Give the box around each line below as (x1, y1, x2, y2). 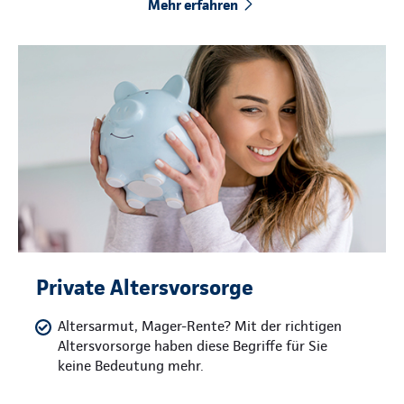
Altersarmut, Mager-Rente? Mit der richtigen (58, 317, 342, 335)
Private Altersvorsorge (36, 273, 253, 300)
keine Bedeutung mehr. (58, 356, 204, 374)
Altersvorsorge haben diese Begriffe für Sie (58, 336, 327, 354)
